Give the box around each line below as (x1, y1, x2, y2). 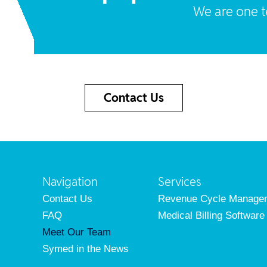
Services (158, 173, 202, 190)
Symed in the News (42, 243, 129, 254)
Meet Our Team (42, 226, 111, 238)
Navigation (42, 173, 98, 190)
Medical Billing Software (158, 209, 265, 221)
